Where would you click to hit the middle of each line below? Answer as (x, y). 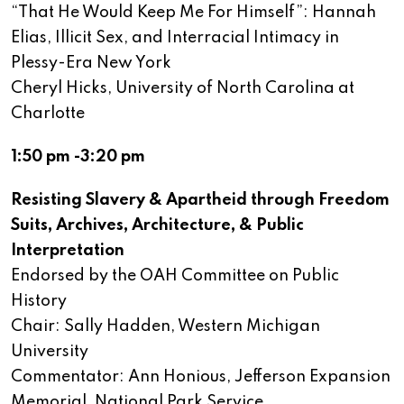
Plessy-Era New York (91, 64)
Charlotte (48, 114)
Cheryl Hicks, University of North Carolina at (183, 89)
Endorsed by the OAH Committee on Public (175, 276)
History (39, 302)
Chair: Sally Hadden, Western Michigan (165, 327)
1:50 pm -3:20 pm (78, 157)
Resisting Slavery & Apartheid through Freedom (200, 201)
